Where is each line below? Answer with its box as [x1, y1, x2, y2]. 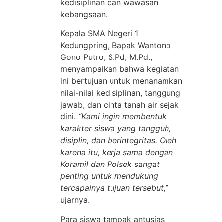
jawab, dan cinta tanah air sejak [60, 100, 179, 110]
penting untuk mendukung [60, 171, 158, 181]
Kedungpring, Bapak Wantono [60, 40, 171, 51]
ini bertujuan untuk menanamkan [60, 76, 182, 86]
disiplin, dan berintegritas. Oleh [60, 135, 176, 146]
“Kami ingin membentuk [78, 111, 166, 122]
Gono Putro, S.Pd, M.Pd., [60, 52, 152, 62]
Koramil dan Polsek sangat [60, 159, 160, 169]
